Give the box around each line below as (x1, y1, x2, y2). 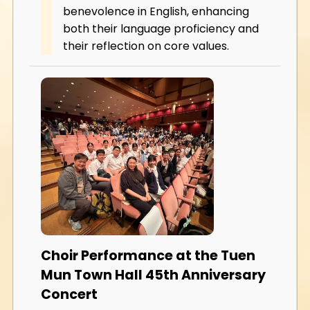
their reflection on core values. (63, 37, 229, 54)
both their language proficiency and (63, 20, 259, 37)
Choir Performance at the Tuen (41, 246, 255, 265)
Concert (41, 284, 98, 304)
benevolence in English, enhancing (63, 3, 249, 19)
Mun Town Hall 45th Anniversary (41, 265, 266, 284)
